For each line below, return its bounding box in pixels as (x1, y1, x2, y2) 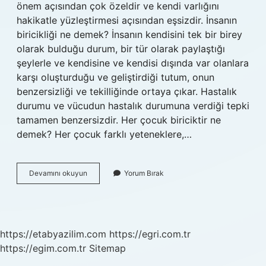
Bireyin (87, 168, 110, 177)
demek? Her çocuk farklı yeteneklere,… (17, 128, 192, 140)
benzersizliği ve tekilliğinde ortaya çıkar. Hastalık (17, 85, 237, 97)
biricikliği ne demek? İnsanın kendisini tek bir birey (17, 28, 242, 40)
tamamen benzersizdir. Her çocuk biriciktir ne (17, 114, 221, 126)
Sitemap (89, 242, 126, 254)
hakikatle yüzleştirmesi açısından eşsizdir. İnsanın (17, 14, 237, 26)
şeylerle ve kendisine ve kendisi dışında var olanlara (17, 57, 249, 69)
